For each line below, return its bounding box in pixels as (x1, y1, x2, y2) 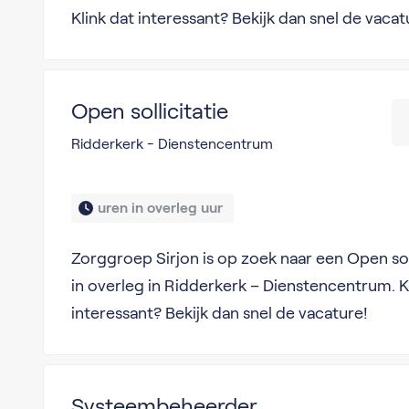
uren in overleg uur (97, 200, 226, 215)
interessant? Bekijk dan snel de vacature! (70, 304, 368, 322)
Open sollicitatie (70, 99, 228, 123)
